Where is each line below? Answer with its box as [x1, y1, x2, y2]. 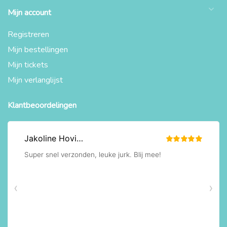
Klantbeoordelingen [8, 99, 77, 111]
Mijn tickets [8, 59, 48, 70]
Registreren [8, 28, 49, 40]
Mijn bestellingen [8, 44, 68, 55]
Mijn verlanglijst [8, 74, 63, 86]
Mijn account [8, 7, 51, 18]
